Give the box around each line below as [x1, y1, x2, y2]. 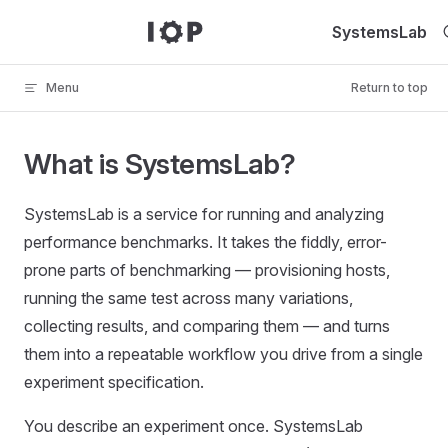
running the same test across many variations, [24, 288, 353, 308]
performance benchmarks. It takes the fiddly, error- [24, 232, 387, 252]
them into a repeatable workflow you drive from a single [24, 344, 423, 364]
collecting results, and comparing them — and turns [24, 316, 390, 336]
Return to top [351, 80, 428, 95]
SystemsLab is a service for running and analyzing [24, 204, 384, 224]
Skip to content [24, 20, 117, 35]
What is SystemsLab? [24, 147, 296, 181]
